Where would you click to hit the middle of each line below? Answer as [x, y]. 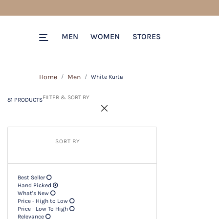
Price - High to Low [43, 201]
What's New [33, 193]
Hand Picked [34, 185]
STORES [146, 36]
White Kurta [107, 77]
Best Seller [31, 177]
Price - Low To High [43, 209]
